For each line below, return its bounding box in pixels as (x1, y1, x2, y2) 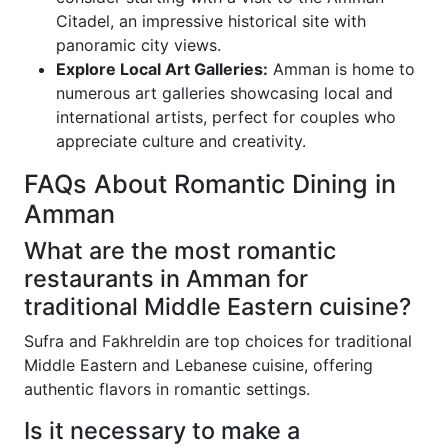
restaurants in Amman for (24, 264, 308, 294)
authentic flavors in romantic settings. (24, 379, 310, 400)
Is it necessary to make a (24, 416, 300, 446)
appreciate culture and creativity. (56, 131, 306, 152)
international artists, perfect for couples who (56, 107, 396, 128)
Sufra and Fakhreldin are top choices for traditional (24, 331, 412, 352)
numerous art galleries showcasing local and (56, 83, 393, 104)
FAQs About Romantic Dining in (24, 169, 396, 200)
